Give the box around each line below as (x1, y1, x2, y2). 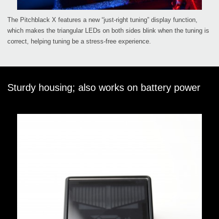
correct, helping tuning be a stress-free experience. (7, 37, 151, 45)
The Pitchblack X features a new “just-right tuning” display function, (7, 16, 197, 23)
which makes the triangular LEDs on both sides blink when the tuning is (7, 26, 209, 34)
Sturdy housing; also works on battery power (7, 82, 200, 93)
